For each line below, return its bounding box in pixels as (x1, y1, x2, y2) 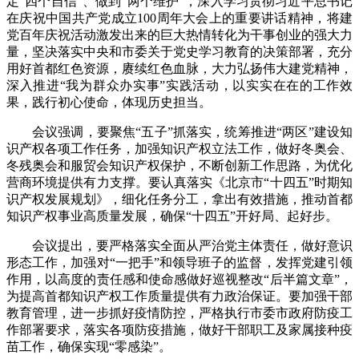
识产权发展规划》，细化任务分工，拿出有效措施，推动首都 (6, 192, 353, 207)
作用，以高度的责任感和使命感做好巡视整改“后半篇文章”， (6, 272, 353, 287)
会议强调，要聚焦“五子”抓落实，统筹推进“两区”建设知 (32, 125, 353, 139)
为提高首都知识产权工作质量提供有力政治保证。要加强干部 (6, 289, 353, 304)
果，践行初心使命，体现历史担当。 (6, 95, 212, 110)
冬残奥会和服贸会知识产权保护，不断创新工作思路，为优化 (6, 159, 353, 173)
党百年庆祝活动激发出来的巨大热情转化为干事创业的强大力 (6, 28, 353, 42)
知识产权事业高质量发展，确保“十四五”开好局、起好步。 (6, 209, 338, 224)
